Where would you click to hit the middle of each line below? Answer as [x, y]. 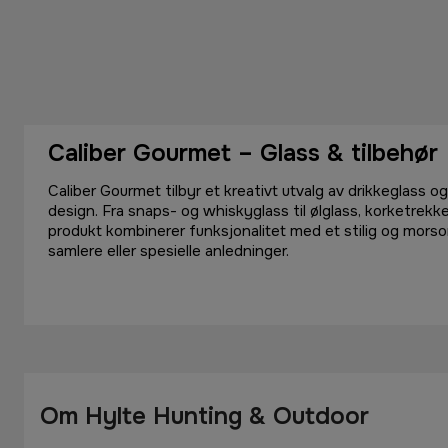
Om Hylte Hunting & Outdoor [204, 415]
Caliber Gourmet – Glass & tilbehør [243, 152]
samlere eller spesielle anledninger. [168, 250]
